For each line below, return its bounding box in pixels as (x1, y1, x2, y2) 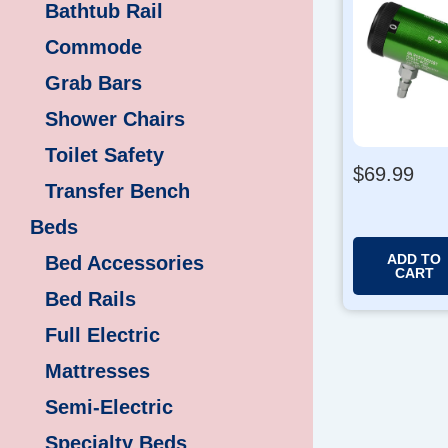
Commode (45, 36, 142, 59)
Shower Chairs (45, 108, 185, 131)
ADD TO (387, 250, 442, 267)
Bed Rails (45, 288, 136, 311)
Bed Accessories (45, 252, 204, 275)
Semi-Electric (45, 396, 173, 419)
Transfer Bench (45, 180, 190, 203)
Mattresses (45, 360, 150, 383)
